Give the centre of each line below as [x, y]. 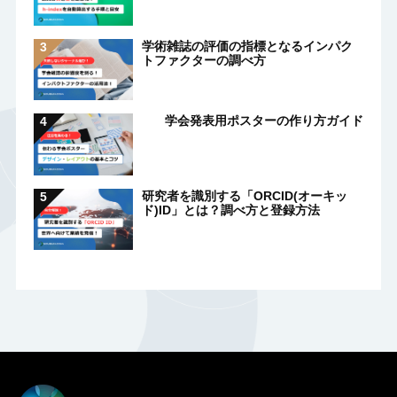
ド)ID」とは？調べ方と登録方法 [230, 210]
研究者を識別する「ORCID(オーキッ [244, 195]
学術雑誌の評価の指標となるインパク [247, 46]
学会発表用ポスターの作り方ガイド [265, 121]
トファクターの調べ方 [203, 60]
